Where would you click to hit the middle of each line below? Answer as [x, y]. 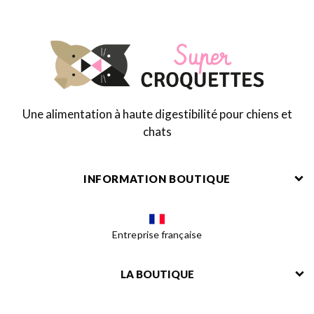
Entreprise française [157, 235]
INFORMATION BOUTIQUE [157, 179]
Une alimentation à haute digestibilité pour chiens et [157, 114]
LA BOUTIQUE [157, 274]
